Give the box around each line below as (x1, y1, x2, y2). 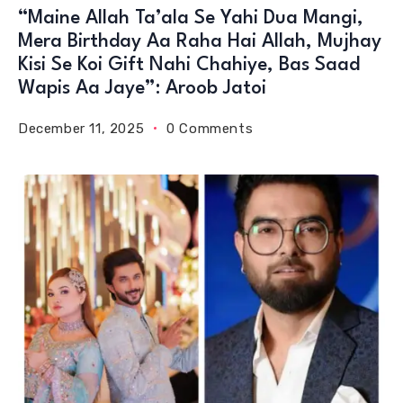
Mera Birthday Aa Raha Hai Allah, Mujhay (18, 31, 381, 51)
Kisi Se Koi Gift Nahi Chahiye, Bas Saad (18, 55, 360, 75)
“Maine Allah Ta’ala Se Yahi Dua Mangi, (18, 8, 363, 28)
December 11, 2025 (18, 120, 145, 137)
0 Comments (166, 120, 254, 137)
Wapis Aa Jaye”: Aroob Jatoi (18, 78, 266, 98)
